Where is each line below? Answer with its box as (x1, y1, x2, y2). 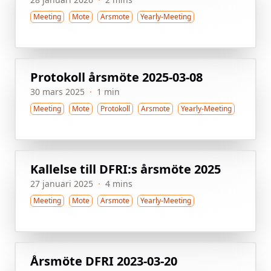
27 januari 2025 (30, 178, 93, 189)
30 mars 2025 (30, 86, 85, 97)
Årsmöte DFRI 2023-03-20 (30, 253, 177, 269)
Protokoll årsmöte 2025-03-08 (30, 69, 203, 85)
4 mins (105, 178, 132, 189)
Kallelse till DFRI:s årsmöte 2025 (30, 161, 221, 177)
